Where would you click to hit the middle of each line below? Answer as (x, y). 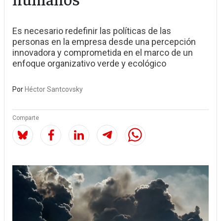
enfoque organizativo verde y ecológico (89, 64)
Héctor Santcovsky (54, 90)
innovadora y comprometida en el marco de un (103, 53)
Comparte (26, 118)
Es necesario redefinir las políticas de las (92, 31)
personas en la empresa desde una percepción (104, 42)
